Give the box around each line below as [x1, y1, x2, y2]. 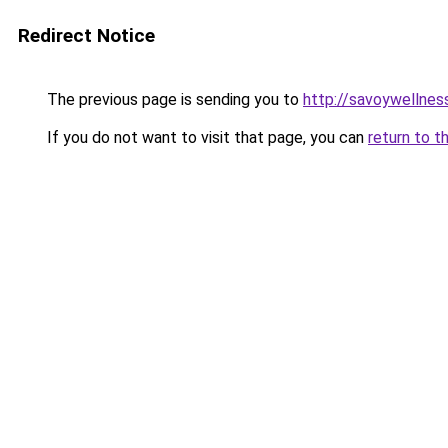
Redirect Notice [18, 24, 155, 47]
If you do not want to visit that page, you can [43, 128, 368, 147]
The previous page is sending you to [43, 90, 303, 109]
